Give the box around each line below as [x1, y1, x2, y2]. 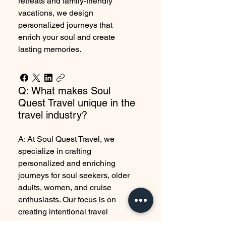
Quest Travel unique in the [18, 97, 135, 109]
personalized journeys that [18, 20, 112, 30]
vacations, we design [18, 8, 93, 18]
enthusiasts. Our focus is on [18, 195, 116, 204]
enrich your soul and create [18, 32, 115, 42]
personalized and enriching [18, 158, 116, 168]
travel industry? [18, 109, 87, 121]
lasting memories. [18, 44, 81, 54]
